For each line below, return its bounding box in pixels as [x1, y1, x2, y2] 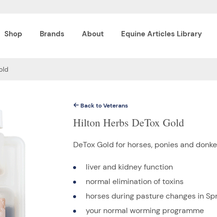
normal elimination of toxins [85, 176, 184, 186]
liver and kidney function [85, 161, 173, 172]
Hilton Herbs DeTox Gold [73, 115, 184, 129]
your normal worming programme [85, 205, 204, 216]
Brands [40, 29, 64, 39]
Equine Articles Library [121, 29, 202, 39]
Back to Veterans [78, 101, 128, 109]
